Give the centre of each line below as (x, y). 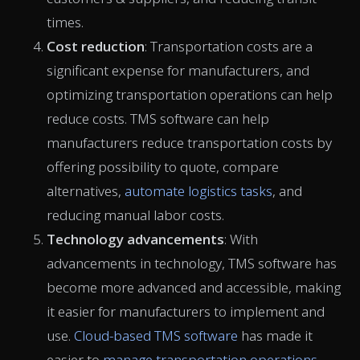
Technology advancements (135, 239)
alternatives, (86, 190)
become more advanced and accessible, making (194, 287)
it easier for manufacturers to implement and (186, 311)
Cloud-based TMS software (156, 335)
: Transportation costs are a (229, 46)
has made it (275, 335)
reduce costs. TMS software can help (158, 118)
